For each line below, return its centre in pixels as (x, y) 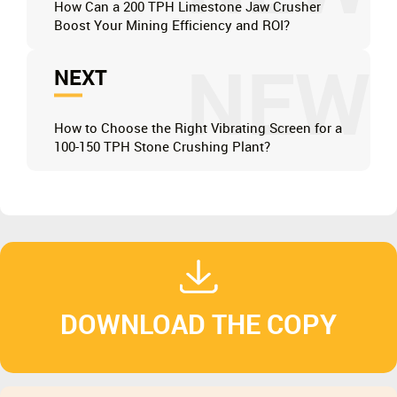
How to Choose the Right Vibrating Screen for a (198, 129)
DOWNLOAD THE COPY (198, 326)
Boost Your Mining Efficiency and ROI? (172, 26)
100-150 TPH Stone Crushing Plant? (163, 148)
